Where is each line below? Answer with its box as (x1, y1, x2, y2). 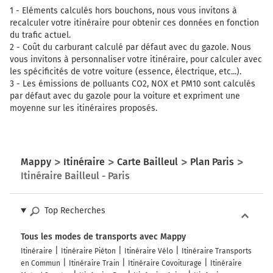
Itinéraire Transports (182, 247, 252, 256)
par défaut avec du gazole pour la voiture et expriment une (10, 91, 240, 102)
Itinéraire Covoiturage (128, 259, 202, 268)
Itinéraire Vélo (124, 247, 173, 256)
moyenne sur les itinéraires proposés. (10, 103, 157, 114)
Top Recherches (44, 205, 105, 216)
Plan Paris (190, 155, 234, 168)
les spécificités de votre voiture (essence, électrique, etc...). (10, 66, 241, 77)
